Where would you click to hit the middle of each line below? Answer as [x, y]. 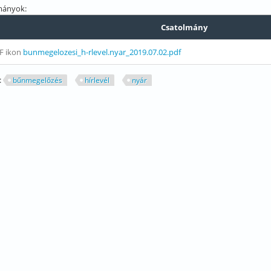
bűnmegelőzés [37, 80]
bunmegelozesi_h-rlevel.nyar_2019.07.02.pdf [102, 52]
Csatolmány [184, 27]
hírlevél [97, 80]
